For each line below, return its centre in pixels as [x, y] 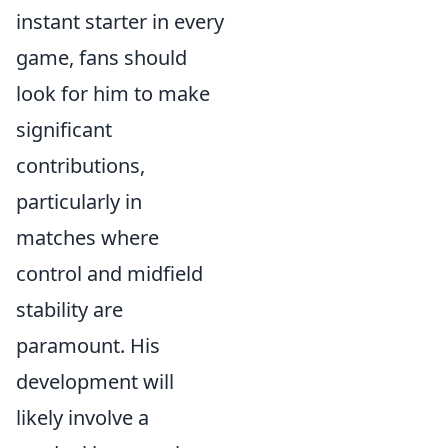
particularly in [79, 201]
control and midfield [109, 273]
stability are [69, 309]
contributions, [80, 165]
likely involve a [82, 417]
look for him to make [113, 93]
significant [64, 129]
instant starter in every [120, 21]
